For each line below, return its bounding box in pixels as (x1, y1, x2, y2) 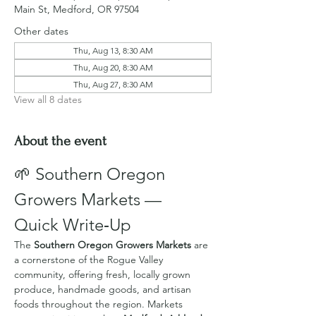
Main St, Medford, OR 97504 (14, 3, 139, 16)
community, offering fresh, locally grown (14, 268, 193, 281)
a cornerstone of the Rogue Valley (14, 253, 166, 266)
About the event (14, 133, 107, 149)
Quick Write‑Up (14, 214, 131, 235)
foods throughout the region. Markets (14, 298, 186, 310)
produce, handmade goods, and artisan (14, 283, 194, 296)
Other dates (14, 25, 68, 37)
